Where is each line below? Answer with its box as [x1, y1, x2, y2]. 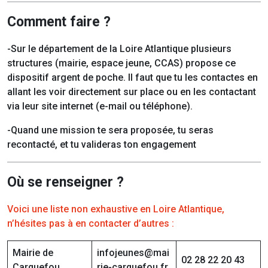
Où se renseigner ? [7, 174, 124, 191]
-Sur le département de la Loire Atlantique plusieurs [7, 43, 232, 55]
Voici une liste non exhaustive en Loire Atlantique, [7, 203, 224, 215]
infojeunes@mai [97, 247, 169, 259]
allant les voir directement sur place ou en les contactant [7, 86, 256, 98]
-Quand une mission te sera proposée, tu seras [7, 124, 214, 136]
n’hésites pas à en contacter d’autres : [7, 218, 174, 230]
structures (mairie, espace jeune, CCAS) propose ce [7, 57, 236, 69]
